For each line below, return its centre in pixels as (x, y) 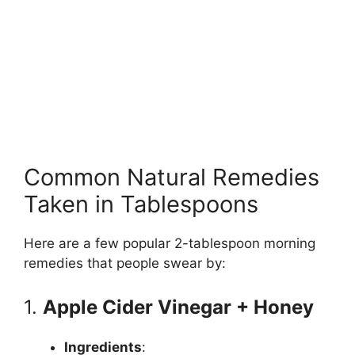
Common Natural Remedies (172, 177)
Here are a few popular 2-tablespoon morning (170, 243)
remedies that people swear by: (125, 263)
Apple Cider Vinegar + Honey (178, 307)
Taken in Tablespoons (141, 204)
